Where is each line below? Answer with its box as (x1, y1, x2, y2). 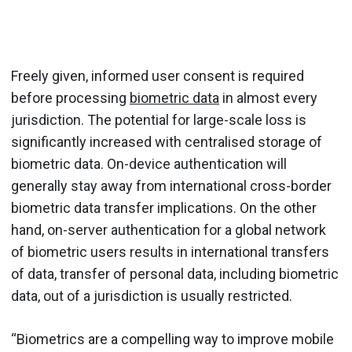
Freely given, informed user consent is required (11, 67, 304, 84)
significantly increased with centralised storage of (11, 133, 322, 150)
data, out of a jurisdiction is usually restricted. (11, 287, 292, 304)
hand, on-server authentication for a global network (11, 221, 326, 238)
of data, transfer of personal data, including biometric (11, 265, 339, 282)
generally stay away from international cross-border (11, 177, 332, 194)
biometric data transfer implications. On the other (11, 199, 317, 216)
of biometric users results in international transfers (11, 243, 329, 260)
